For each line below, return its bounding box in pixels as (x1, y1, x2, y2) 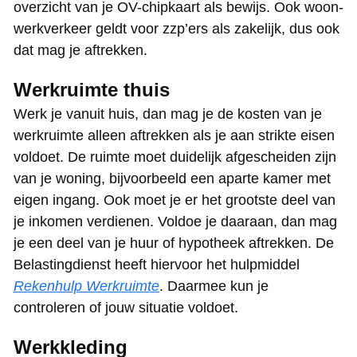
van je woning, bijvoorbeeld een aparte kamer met (14, 171, 331, 187)
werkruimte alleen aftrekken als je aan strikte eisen (14, 127, 335, 144)
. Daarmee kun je (159, 278, 269, 295)
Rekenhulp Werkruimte (14, 278, 159, 295)
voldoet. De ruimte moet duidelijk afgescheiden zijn (14, 149, 336, 166)
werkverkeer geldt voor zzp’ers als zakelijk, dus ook (14, 21, 339, 37)
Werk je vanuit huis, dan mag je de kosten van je (14, 106, 322, 123)
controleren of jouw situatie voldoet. (14, 300, 238, 316)
